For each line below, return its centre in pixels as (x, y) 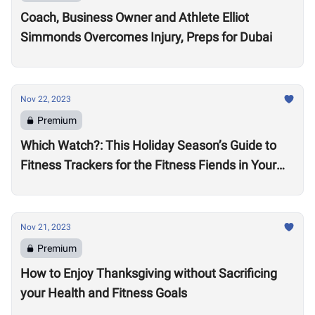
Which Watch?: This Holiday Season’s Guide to (148, 145)
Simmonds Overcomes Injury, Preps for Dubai (146, 37)
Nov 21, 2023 (46, 227)
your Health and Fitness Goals (104, 293)
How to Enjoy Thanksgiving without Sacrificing (149, 273)
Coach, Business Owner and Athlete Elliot (135, 17)
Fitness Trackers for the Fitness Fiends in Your (148, 165)
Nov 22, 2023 (46, 99)
